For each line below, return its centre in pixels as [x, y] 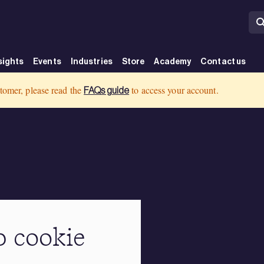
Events [47, 62]
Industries [91, 62]
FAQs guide [107, 90]
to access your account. [174, 90]
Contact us [223, 62]
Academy [173, 62]
